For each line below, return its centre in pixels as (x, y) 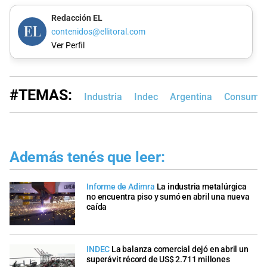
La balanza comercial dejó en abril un (180, 250)
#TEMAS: (41, 95)
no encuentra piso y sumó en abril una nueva (168, 197)
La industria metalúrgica (201, 187)
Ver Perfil (68, 46)
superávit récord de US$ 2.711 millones (158, 260)
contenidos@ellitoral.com (98, 32)
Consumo (244, 97)
